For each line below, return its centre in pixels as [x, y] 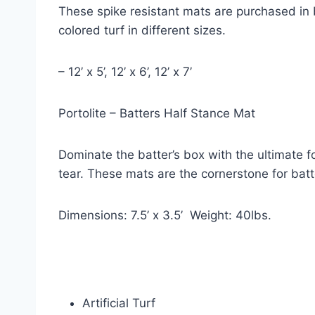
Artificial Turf [119, 303]
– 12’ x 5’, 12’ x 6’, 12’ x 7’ [125, 72]
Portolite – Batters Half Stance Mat [157, 113]
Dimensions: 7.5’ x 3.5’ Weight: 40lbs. [165, 215]
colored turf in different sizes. [142, 30]
